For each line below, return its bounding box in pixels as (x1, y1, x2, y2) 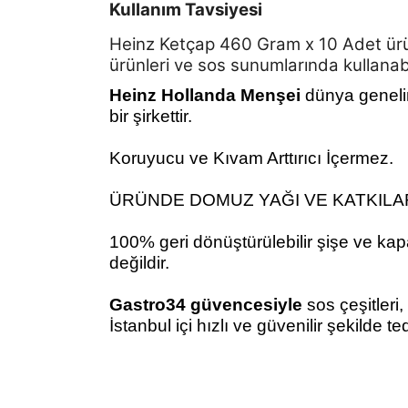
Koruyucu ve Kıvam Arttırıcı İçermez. (109, 148, 393, 168)
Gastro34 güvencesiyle (109, 295, 302, 314)
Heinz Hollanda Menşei (109, 86, 301, 105)
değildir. (109, 253, 169, 272)
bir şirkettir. (109, 107, 201, 126)
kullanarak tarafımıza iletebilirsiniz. (109, 382, 301, 396)
